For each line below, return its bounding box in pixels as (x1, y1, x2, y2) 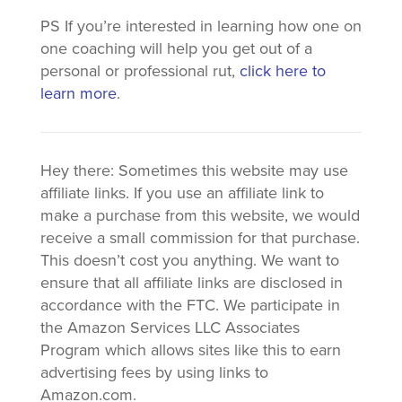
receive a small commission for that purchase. (39, 228, 360, 248)
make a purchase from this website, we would (39, 205, 360, 225)
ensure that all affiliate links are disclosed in (39, 273, 343, 293)
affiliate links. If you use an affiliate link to (39, 183, 324, 203)
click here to (239, 61, 326, 81)
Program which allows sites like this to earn (39, 340, 341, 360)
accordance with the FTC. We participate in (39, 295, 340, 315)
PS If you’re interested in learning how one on (39, 16, 362, 36)
